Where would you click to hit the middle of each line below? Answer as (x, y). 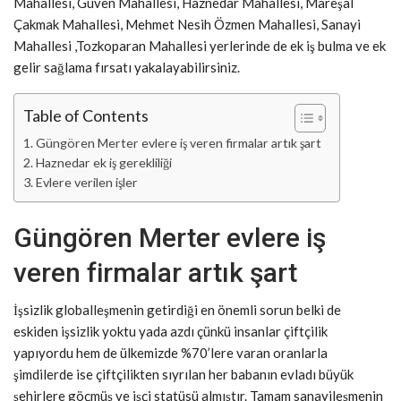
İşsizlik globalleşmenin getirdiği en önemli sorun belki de (177, 310)
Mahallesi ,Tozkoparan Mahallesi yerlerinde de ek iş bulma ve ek (200, 46)
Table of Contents (86, 116)
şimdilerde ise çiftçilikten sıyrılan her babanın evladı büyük (183, 374)
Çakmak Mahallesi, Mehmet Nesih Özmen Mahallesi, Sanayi (187, 24)
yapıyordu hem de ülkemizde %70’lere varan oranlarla (171, 353)
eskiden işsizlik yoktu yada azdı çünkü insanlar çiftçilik (171, 331)
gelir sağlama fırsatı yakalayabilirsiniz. (127, 67)
